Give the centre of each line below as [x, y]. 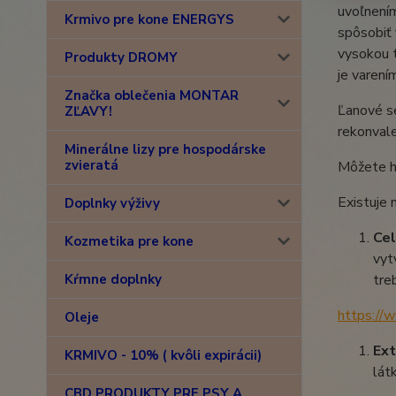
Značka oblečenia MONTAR [152, 95]
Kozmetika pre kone [129, 241]
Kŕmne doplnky [113, 279]
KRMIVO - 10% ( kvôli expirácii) [163, 355]
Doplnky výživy [112, 203]
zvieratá [91, 165]
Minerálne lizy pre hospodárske [165, 149]
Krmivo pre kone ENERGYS [149, 19]
